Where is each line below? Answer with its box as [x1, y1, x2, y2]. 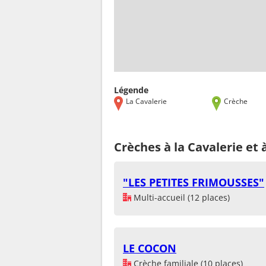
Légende [114, 84, 148, 96]
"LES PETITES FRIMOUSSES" [123, 175, 264, 189]
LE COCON [123, 240, 176, 255]
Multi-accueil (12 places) [131, 191, 230, 203]
